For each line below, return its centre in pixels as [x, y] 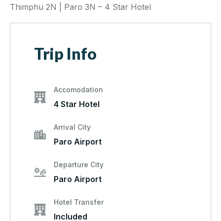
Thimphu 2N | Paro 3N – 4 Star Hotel [80, 7]
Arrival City [72, 127]
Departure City [79, 165]
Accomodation [78, 90]
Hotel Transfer [79, 202]
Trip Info [65, 54]
